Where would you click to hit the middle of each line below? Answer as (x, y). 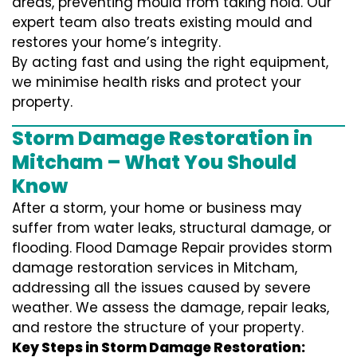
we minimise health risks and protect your (157, 82)
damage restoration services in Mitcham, (155, 268)
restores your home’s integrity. (116, 43)
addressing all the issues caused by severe (161, 288)
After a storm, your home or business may (157, 208)
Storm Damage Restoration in (162, 139)
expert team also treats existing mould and (162, 23)
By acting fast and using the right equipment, (170, 63)
